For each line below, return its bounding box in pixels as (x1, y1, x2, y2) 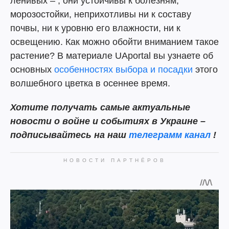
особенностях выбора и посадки (54, 64, 193, 75)
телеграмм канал (129, 130, 211, 140)
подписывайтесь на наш (10, 130, 129, 140)
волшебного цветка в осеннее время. (10, 78, 170, 88)
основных (10, 64, 54, 75)
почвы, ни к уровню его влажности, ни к (10, 23, 180, 33)
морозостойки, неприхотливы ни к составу (10, 9, 191, 19)
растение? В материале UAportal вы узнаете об (10, 51, 213, 61)
